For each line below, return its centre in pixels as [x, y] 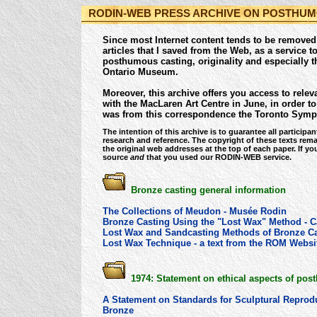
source [116, 157]
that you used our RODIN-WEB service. [218, 157]
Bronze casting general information [206, 190]
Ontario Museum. [140, 72]
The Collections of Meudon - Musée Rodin [195, 211]
